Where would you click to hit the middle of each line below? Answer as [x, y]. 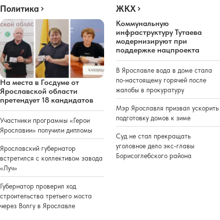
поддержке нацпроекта [158, 50]
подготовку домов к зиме [153, 118]
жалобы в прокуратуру [150, 90]
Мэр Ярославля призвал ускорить [167, 108]
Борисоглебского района [154, 156]
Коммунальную [142, 24]
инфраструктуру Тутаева [159, 32]
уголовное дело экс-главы [155, 146]
